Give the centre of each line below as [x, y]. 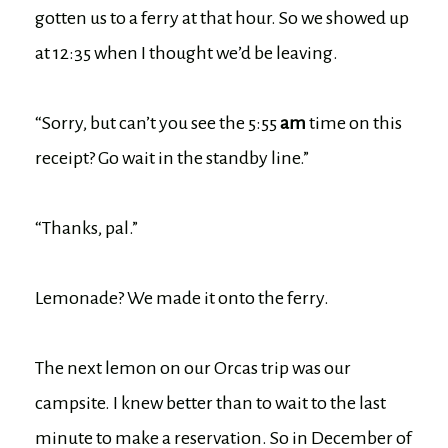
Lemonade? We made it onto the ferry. [182, 298]
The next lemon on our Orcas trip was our [193, 368]
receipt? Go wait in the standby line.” [172, 158]
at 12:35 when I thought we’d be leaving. [186, 53]
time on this [355, 123]
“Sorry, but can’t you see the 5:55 [157, 123]
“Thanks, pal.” [86, 228]
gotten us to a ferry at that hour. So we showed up [222, 18]
